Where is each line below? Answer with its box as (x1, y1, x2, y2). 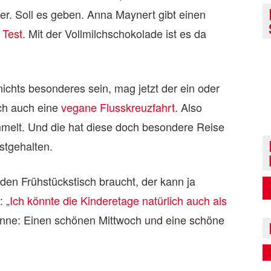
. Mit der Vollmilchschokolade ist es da (22, 25, 206, 41)
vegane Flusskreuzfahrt (61, 99, 175, 115)
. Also (175, 99, 202, 115)
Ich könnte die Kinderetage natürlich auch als (10, 192, 227, 208)
